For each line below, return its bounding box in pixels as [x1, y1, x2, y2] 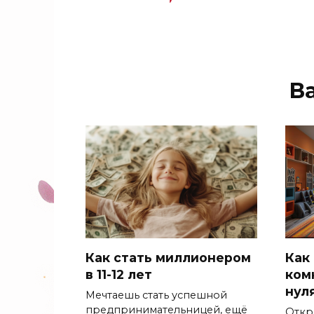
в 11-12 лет [86, 266, 152, 282]
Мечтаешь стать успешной [86, 288, 227, 301]
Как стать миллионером [86, 250, 251, 265]
